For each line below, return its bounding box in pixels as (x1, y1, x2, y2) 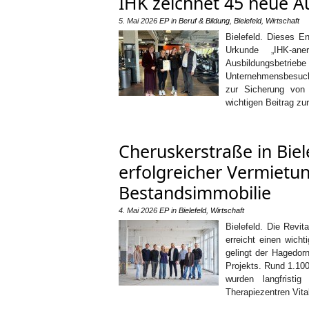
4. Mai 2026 (119, 206, 157, 215)
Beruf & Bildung (179, 17, 230, 25)
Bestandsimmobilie (119, 181, 271, 204)
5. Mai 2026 (119, 17, 157, 25)
